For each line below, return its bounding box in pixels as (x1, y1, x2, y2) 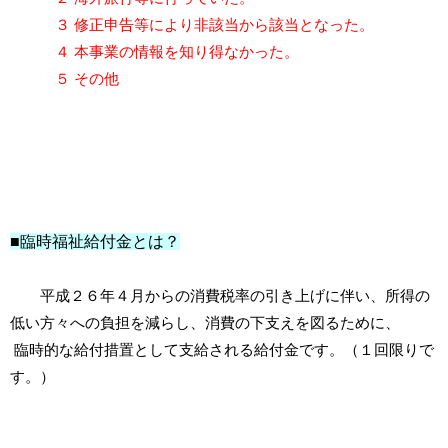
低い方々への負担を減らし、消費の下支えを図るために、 (10, 315, 400, 331)
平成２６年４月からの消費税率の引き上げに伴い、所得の (10, 288, 430, 304)
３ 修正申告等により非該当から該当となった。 (10, 17, 374, 33)
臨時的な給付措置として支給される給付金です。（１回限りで (10, 342, 434, 358)
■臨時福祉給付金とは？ (10, 233, 180, 250)
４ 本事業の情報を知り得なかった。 (10, 44, 299, 60)
